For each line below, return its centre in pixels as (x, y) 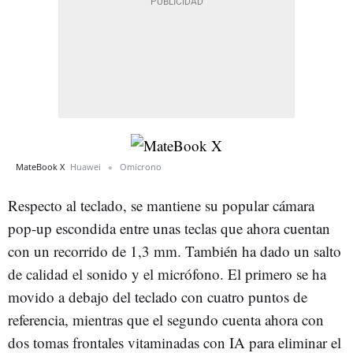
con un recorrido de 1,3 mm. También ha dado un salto (175, 251)
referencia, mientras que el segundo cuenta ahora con (166, 319)
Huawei (85, 166)
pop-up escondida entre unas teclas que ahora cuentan (169, 228)
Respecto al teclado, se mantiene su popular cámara (161, 205)
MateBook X (41, 166)
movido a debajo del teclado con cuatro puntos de (158, 296)
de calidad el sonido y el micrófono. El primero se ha (167, 273)
